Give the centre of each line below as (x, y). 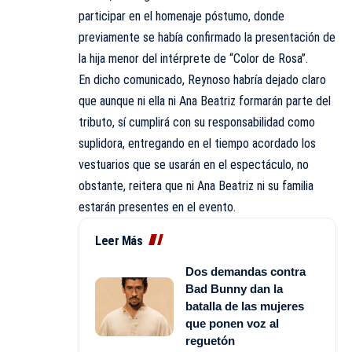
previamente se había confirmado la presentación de (207, 38)
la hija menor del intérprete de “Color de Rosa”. (193, 59)
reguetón (210, 341)
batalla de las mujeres (245, 306)
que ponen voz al (232, 324)
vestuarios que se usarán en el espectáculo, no (194, 165)
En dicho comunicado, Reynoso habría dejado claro (202, 80)
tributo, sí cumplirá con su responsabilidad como (197, 123)
